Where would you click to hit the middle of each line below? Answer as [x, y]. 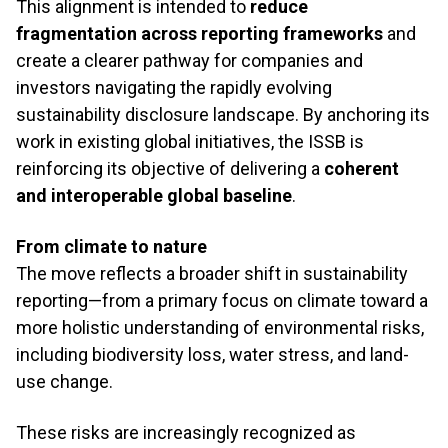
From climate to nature [111, 246]
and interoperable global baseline [154, 195]
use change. [64, 381]
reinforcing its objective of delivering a [170, 168]
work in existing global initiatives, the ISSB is [190, 141]
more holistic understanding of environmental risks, [220, 327]
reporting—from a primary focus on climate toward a [222, 300]
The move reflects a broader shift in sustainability [212, 273]
